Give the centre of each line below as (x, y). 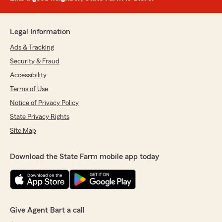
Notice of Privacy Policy (44, 103)
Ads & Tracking (32, 48)
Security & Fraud (35, 61)
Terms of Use (29, 89)
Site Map (23, 131)
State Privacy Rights (40, 117)
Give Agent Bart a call (47, 210)
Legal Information (40, 32)
